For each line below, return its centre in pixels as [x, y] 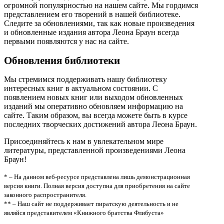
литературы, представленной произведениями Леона [95, 150]
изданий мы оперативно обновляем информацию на [93, 106]
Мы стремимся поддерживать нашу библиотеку [85, 79]
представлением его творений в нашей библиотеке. [92, 14]
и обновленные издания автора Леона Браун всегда [91, 32]
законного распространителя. [45, 195]
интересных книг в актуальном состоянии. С [81, 88]
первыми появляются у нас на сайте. [66, 41]
